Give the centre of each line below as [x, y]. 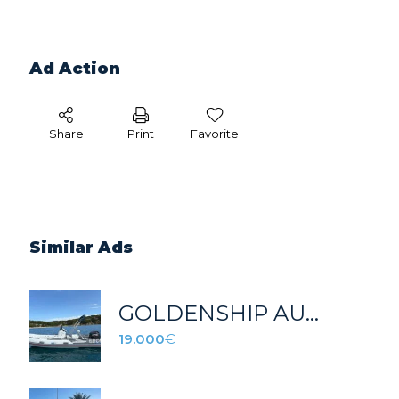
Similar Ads [81, 248]
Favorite [214, 134]
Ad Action [74, 69]
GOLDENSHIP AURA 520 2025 [312, 313]
